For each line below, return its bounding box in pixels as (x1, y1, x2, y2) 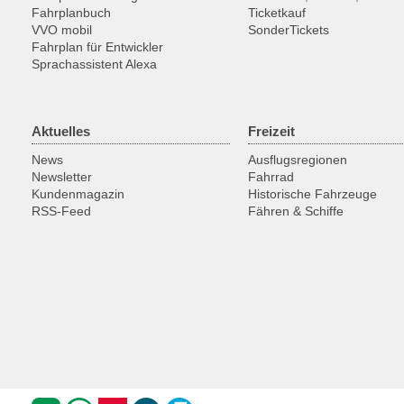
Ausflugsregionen (247, 152, 347, 167)
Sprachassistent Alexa (32, 57, 157, 71)
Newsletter (32, 170, 92, 184)
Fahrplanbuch (32, 5, 111, 20)
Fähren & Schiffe (247, 204, 344, 218)
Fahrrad (247, 170, 294, 184)
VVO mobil (32, 23, 92, 37)
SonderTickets (247, 23, 329, 37)
